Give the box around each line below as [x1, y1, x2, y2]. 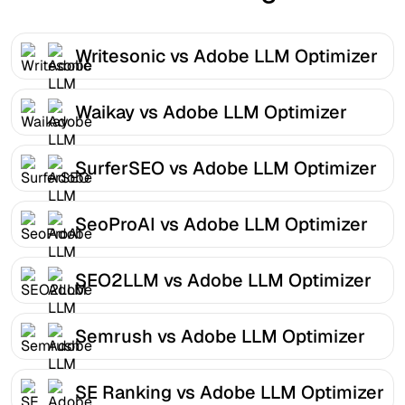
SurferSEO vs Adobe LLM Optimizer [75, 155, 377, 180]
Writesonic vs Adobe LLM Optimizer [75, 43, 378, 68]
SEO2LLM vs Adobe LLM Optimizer [75, 268, 372, 292]
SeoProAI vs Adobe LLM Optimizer [75, 212, 368, 236]
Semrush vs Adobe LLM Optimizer [75, 324, 365, 348]
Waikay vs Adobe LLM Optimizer [75, 99, 347, 124]
